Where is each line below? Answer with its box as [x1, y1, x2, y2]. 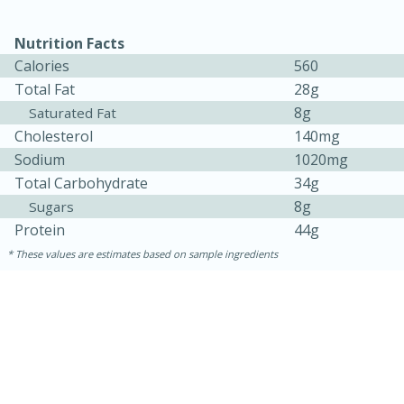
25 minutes [260, 335, 348, 356]
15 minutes [37, 335, 125, 356]
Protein [14, 220, 65, 241]
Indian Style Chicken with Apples [15, 365, 379, 393]
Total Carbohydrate [14, 173, 148, 194]
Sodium [14, 150, 65, 170]
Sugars [29, 197, 74, 216]
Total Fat [14, 79, 75, 100]
